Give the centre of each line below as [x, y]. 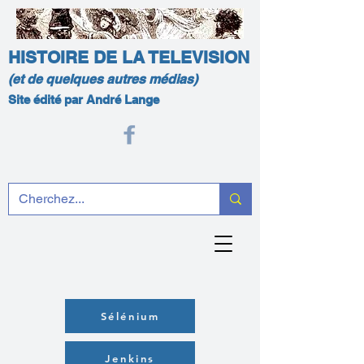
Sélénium [130, 316]
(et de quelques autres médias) [103, 79]
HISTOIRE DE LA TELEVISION [129, 57]
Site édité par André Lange [84, 100]
